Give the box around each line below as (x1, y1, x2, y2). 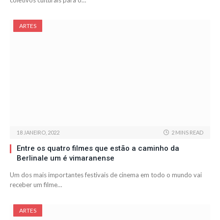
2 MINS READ (171, 129, 203, 136)
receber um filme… (10, 181, 62, 189)
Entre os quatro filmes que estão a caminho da (17, 144, 179, 153)
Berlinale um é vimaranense (17, 154, 114, 163)
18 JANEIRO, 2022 (17, 129, 59, 136)
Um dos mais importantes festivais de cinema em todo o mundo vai (10, 171, 202, 179)
